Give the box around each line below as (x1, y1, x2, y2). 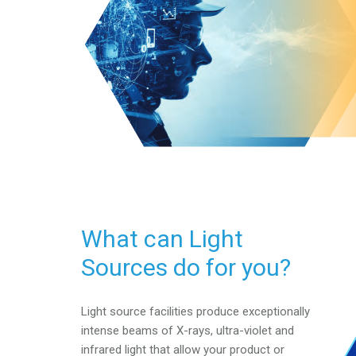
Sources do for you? (81, 253, 291, 282)
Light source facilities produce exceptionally (81, 304, 310, 319)
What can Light (81, 225, 243, 253)
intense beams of (81, 323, 176, 338)
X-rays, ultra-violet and (176, 323, 294, 338)
